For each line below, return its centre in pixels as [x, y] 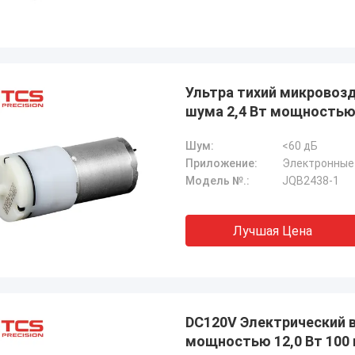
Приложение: [221, 163]
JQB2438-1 [311, 181]
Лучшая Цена [273, 231]
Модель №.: [218, 181]
